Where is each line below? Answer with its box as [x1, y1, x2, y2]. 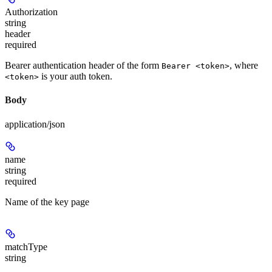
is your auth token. [39, 71, 112, 81]
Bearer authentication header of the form [5, 60, 161, 70]
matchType [5, 241, 47, 252]
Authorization [5, 7, 58, 17]
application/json [5, 118, 65, 129]
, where [229, 60, 258, 70]
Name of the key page [5, 196, 89, 207]
